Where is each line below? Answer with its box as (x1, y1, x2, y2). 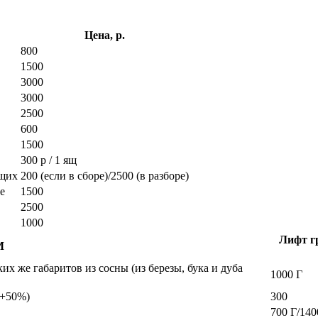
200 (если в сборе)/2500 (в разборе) (21, 169, 189, 182)
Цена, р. (84, 28, 125, 41)
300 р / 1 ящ (21, 153, 77, 166)
